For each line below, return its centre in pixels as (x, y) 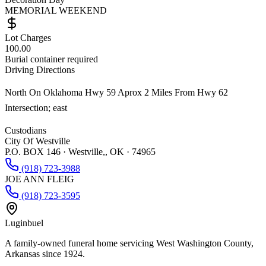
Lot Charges (28, 37)
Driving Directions (40, 69)
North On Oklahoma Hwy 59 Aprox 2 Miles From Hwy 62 (116, 92)
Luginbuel (24, 223)
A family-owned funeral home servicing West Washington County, (129, 243)
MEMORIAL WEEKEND (56, 10)
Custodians (26, 130)
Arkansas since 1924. (45, 254)
